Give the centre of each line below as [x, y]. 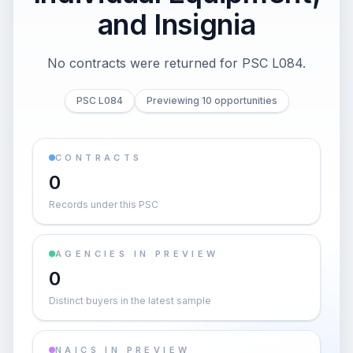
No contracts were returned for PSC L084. [176, 63]
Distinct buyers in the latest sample [130, 301]
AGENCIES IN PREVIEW [137, 254]
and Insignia [176, 24]
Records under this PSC [104, 204]
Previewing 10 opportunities [212, 100]
